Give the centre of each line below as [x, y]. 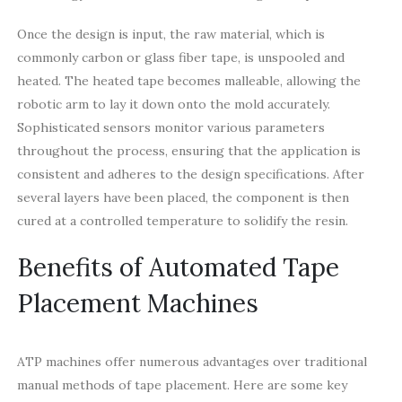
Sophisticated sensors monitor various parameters [170, 127]
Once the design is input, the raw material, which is [170, 34]
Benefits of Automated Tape [178, 267]
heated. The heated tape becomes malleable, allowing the [188, 80]
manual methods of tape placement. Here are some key [182, 385]
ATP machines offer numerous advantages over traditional [192, 361]
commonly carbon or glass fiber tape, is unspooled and [180, 57]
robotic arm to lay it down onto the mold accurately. [173, 104]
